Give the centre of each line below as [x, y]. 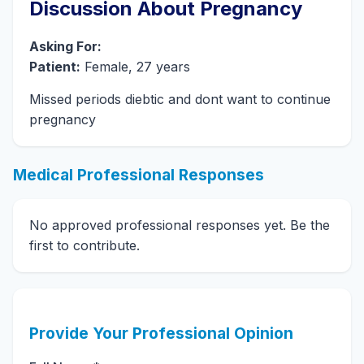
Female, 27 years [135, 67]
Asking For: [65, 46]
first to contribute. [84, 245]
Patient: [55, 67]
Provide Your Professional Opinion [161, 333]
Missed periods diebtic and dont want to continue [180, 99]
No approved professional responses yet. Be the [180, 225]
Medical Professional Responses [139, 175]
